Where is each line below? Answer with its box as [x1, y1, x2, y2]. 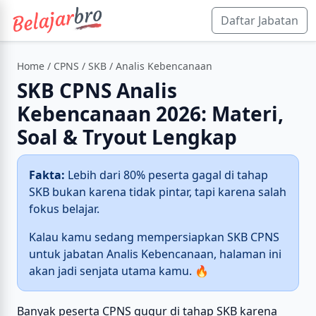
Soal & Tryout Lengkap [17, 123, 237, 150]
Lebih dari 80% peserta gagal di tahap [65, 167, 268, 183]
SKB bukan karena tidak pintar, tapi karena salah [29, 184, 286, 200]
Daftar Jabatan [221, 13, 298, 28]
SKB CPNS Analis [17, 77, 177, 104]
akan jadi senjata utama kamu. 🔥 [29, 263, 209, 279]
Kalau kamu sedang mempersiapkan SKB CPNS [29, 229, 279, 245]
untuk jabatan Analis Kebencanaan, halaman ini [29, 246, 281, 262]
